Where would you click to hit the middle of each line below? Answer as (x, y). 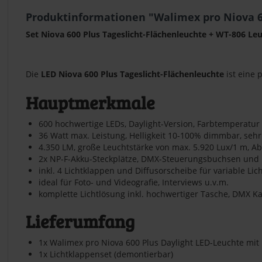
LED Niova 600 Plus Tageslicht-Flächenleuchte (132, 74)
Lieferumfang (80, 221)
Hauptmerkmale (90, 102)
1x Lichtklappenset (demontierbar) (106, 254)
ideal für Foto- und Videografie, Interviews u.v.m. (134, 182)
